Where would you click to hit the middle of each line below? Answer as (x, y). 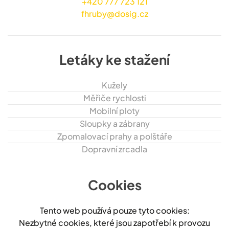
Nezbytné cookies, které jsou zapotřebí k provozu (114, 222)
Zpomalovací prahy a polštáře (114, 136)
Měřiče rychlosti (114, 98)
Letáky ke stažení (114, 59)
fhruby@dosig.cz (114, 13)
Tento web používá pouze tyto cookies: (114, 210)
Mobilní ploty (114, 110)
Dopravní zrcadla (114, 149)
